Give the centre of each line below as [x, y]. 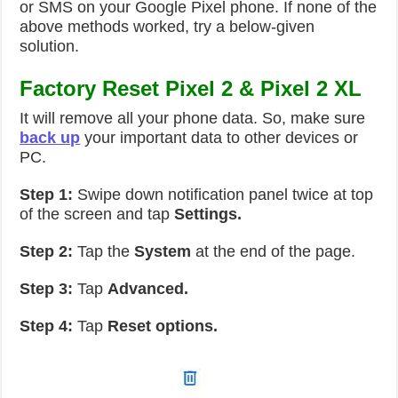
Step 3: [47, 289]
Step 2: [47, 251]
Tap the [104, 251]
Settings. [208, 214]
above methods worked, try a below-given [167, 27]
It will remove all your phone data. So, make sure [193, 118]
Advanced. [148, 289]
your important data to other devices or [219, 138]
